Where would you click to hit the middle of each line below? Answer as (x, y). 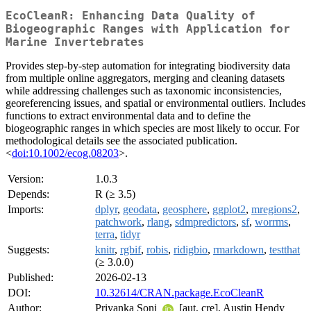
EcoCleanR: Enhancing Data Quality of (131, 16)
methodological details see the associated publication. (121, 141)
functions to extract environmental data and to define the (128, 116)
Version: (26, 179)
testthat (285, 250)
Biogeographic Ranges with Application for (148, 29)
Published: (31, 278)
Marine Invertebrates (75, 42)
